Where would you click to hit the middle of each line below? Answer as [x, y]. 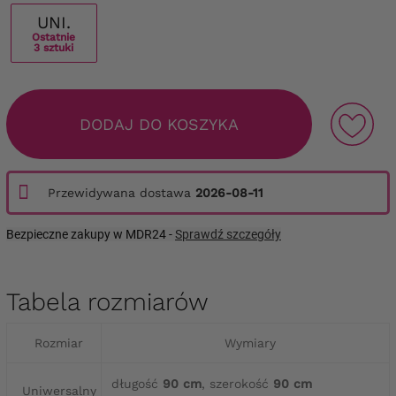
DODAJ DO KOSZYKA [159, 125]
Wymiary [250, 343]
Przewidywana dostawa [122, 192]
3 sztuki [54, 47]
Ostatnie [54, 37]
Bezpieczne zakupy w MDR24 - [91, 234]
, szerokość [235, 383]
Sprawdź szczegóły [228, 234]
